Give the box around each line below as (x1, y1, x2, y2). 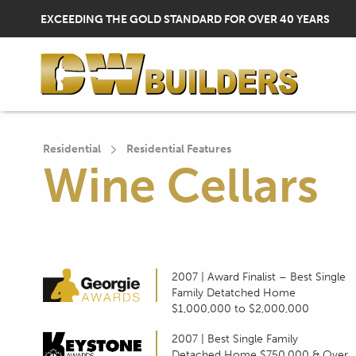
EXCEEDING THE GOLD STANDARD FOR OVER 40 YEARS (41, 11, 330, 26)
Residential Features (126, 142, 231, 157)
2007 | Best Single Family (172, 331, 298, 346)
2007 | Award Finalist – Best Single (172, 269, 346, 284)
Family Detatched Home (172, 284, 296, 300)
